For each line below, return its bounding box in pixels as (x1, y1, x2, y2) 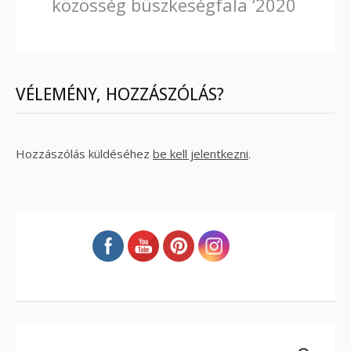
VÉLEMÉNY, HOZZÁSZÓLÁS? (16, 84, 224, 104)
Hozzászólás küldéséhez (16, 145, 153, 161)
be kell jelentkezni (153, 145, 248, 161)
